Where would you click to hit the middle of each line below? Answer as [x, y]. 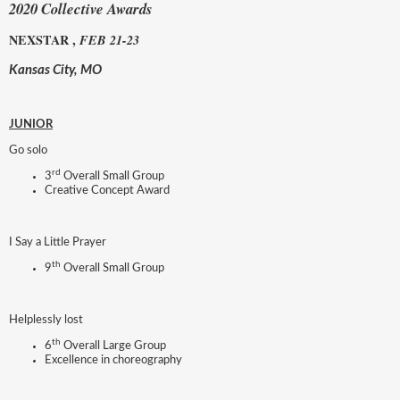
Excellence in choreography [115, 360]
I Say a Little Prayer [58, 242]
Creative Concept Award [107, 190]
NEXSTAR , [44, 40]
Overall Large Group [113, 346]
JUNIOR [31, 124]
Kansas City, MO [55, 70]
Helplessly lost [47, 320]
